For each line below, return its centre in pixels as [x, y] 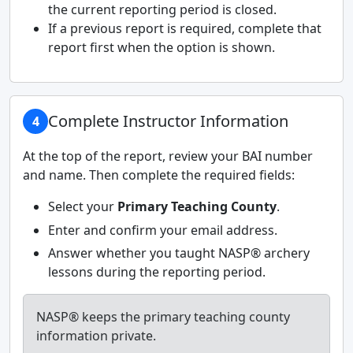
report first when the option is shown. [162, 47]
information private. [96, 336]
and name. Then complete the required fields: [159, 175]
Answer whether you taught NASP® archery [179, 253]
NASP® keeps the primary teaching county [163, 317]
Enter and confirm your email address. [163, 230]
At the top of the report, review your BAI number [168, 156]
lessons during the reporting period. [157, 272]
